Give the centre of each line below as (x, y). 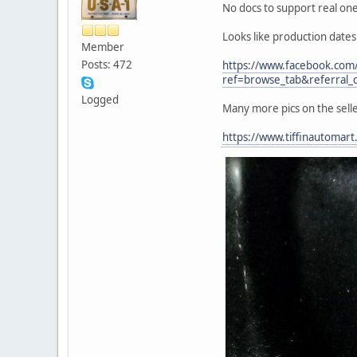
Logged (100, 99)
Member (103, 47)
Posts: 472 (107, 64)
